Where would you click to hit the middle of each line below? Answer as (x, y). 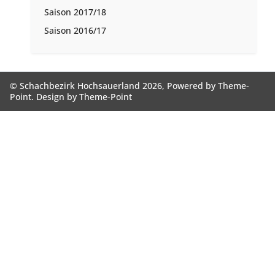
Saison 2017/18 (76, 12)
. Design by (56, 97)
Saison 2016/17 (76, 31)
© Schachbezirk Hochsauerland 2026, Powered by (114, 86)
